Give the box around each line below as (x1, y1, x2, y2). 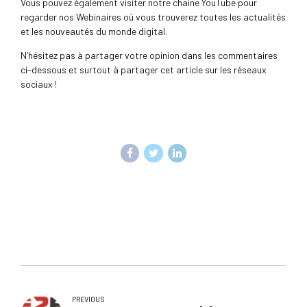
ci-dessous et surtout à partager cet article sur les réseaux (21, 63, 267, 75)
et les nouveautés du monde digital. (21, 25, 167, 37)
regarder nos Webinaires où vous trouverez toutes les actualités (21, 10, 286, 23)
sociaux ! (21, 77, 57, 90)
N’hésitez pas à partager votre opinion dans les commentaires (21, 49, 278, 61)
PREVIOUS (72, 294, 106, 304)
